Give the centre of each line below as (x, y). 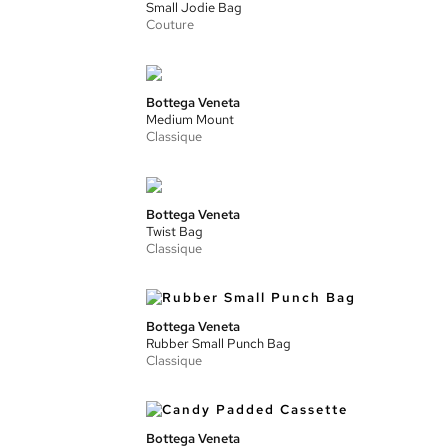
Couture (170, 24)
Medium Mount (190, 119)
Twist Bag (174, 231)
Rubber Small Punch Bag (218, 343)
